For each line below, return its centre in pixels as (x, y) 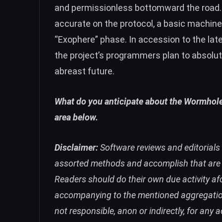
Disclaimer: (76, 147)
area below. (76, 117)
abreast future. (84, 71)
